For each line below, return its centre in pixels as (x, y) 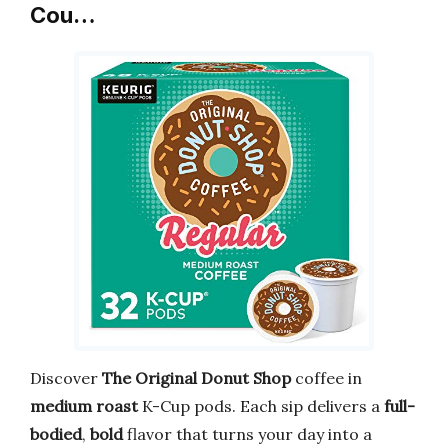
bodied (56, 433)
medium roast (84, 405)
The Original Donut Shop (196, 377)
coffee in (326, 377)
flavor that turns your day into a (247, 433)
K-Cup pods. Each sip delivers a (261, 405)
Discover (66, 377)
